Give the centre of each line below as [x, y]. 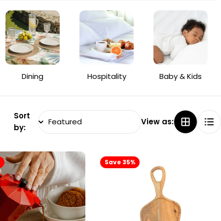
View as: [157, 122]
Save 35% [120, 162]
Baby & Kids [181, 76]
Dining [33, 76]
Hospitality [107, 76]
